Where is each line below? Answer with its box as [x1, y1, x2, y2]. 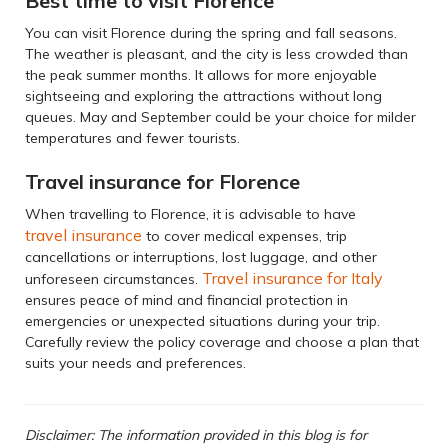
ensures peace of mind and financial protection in [25, 291, 348, 310]
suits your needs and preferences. [25, 354, 246, 373]
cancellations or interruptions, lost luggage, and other [25, 248, 377, 267]
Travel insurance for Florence [25, 169, 300, 195]
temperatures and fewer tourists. [25, 129, 240, 148]
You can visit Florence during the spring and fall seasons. [25, 24, 397, 43]
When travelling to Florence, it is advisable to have [25, 205, 356, 224]
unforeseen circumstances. [25, 270, 202, 289]
